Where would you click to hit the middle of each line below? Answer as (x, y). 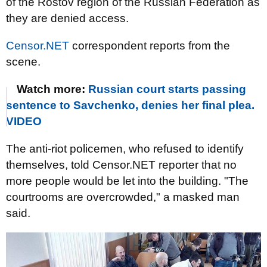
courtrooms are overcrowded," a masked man (123, 197)
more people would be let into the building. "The (127, 181)
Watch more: (52, 89)
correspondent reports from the (150, 46)
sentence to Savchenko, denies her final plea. (130, 105)
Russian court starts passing (167, 89)
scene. (23, 62)
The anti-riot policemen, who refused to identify (125, 149)
